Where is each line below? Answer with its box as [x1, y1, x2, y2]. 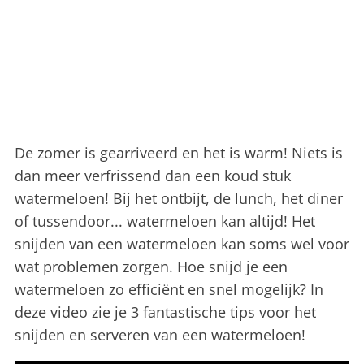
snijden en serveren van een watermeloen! [15, 325, 310, 345]
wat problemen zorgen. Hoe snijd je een [15, 257, 288, 277]
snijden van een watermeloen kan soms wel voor [15, 234, 349, 254]
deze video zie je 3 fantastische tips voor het [15, 302, 316, 323]
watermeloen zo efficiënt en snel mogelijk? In [15, 279, 323, 300]
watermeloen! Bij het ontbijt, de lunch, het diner [15, 188, 343, 209]
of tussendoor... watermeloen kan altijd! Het [15, 211, 315, 232]
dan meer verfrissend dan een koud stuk [15, 166, 291, 186]
